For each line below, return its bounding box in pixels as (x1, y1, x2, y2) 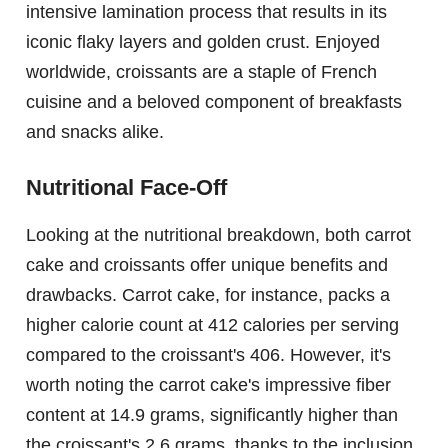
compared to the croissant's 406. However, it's (26, 345, 391, 366)
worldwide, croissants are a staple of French (26, 62, 377, 83)
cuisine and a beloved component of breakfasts (26, 92, 402, 113)
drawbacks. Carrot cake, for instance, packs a (26, 285, 390, 306)
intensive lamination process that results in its (26, 2, 387, 23)
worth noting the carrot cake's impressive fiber (26, 375, 391, 396)
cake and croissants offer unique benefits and (26, 255, 388, 276)
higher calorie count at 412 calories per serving (26, 315, 399, 336)
